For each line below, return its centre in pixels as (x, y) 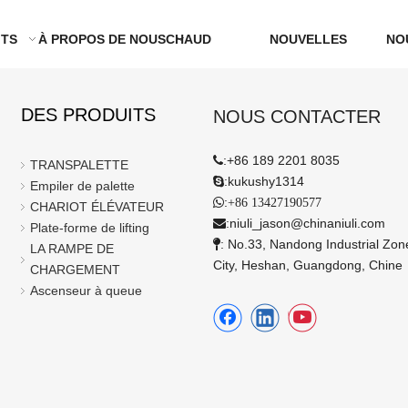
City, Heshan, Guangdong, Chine (307, 265)
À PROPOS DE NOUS (102, 39)
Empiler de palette (83, 186)
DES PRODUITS (89, 115)
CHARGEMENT (76, 270)
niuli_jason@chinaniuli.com (307, 223)
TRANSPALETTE (80, 165)
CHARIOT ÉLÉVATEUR (97, 207)
